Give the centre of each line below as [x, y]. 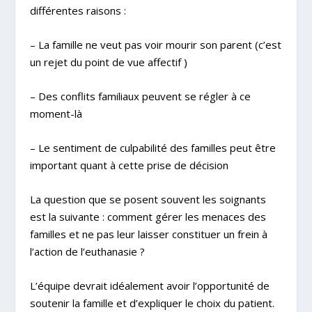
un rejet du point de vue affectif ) [108, 62]
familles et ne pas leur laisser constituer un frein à [148, 234]
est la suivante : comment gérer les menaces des [148, 216]
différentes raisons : [78, 10]
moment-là [56, 113]
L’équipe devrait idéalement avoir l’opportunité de [149, 285]
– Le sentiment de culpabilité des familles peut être [153, 147]
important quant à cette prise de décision [129, 165]
